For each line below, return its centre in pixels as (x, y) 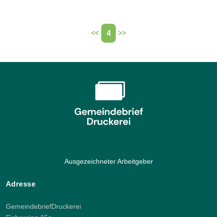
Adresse (21, 184)
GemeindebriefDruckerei (43, 206)
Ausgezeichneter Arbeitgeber (108, 161)
